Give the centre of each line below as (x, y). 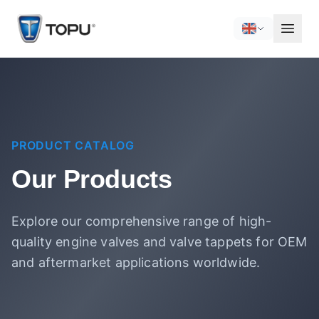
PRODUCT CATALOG (73, 145)
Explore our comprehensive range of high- (142, 221)
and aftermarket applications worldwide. (136, 262)
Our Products (92, 179)
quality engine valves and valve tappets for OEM (159, 242)
